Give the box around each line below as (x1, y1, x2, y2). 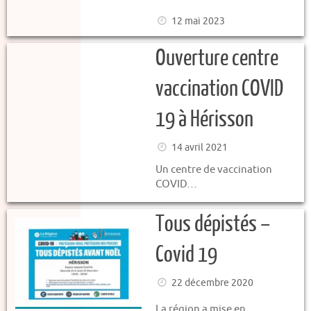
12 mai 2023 (171, 15, 225, 27)
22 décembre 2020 (171, 277, 253, 289)
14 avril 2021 (171, 142, 228, 153)
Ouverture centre (155, 46, 278, 71)
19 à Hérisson (155, 107, 253, 132)
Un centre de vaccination (155, 162, 272, 176)
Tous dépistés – (155, 212, 270, 237)
